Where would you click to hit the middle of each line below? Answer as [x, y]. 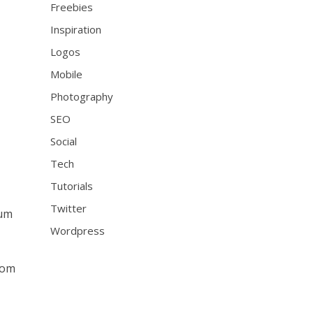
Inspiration [76, 29]
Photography [82, 96]
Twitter [69, 208]
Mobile [67, 74]
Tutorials [72, 186]
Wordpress [78, 231]
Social [64, 141]
